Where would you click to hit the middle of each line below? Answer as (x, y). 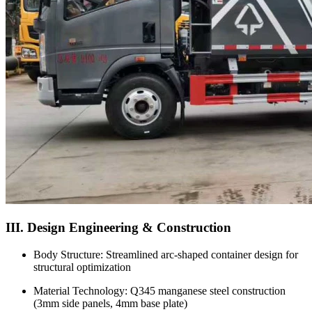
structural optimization (82, 267)
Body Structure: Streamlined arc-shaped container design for (166, 254)
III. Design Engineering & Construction (118, 227)
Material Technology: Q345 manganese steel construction (159, 290)
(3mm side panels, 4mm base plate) (110, 303)
